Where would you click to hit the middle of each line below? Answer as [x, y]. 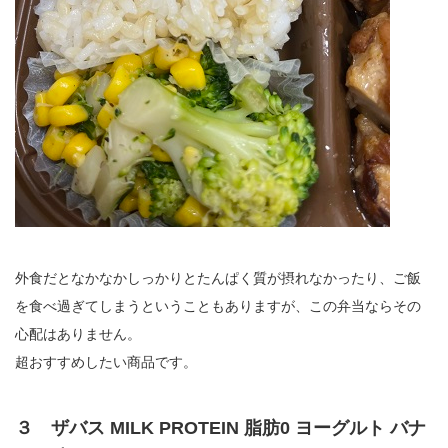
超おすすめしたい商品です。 [106, 361]
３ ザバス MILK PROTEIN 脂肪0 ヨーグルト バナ [220, 427]
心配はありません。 [78, 333]
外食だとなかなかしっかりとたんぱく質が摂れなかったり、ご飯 [218, 277]
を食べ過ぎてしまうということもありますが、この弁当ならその [218, 305]
